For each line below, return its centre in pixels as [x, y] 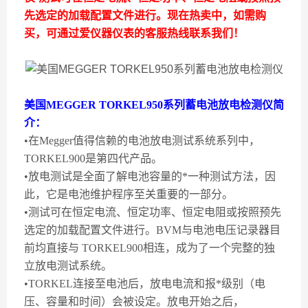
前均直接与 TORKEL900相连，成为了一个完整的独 [150, 248]
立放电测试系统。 [68, 266]
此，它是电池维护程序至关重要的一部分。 [129, 194]
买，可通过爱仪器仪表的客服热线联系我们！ [134, 33]
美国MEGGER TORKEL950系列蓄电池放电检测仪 [148, 105]
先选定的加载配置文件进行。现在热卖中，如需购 [145, 15]
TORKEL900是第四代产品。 [93, 158]
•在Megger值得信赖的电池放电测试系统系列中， [142, 141]
